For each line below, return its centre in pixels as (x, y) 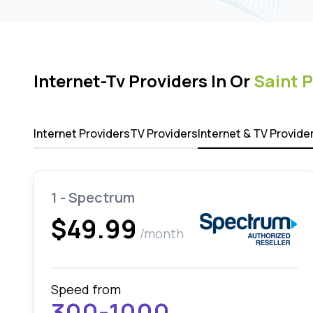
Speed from (86, 289)
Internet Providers (82, 133)
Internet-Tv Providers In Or (144, 81)
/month (162, 233)
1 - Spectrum (93, 197)
